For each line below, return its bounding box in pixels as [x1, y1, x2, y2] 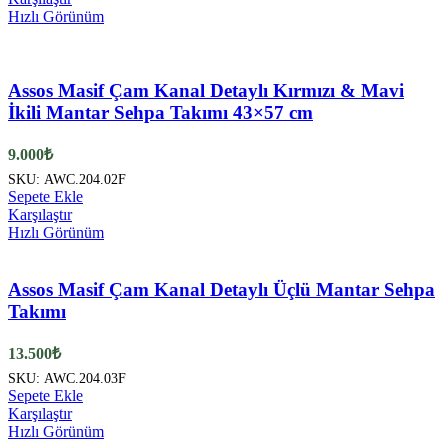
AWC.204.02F [44, 171, 126, 188]
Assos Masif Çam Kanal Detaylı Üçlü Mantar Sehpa [8, 279, 435, 300]
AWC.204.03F [44, 369, 126, 386]
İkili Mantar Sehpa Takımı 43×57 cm [8, 102, 313, 124]
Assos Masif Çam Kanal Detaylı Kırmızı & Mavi [8, 80, 404, 102]
